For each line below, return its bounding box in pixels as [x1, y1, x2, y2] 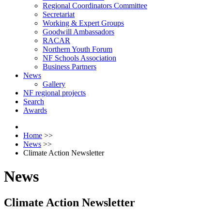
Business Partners [43, 62, 96, 71]
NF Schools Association [43, 54, 116, 62]
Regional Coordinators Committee [43, 1, 147, 10]
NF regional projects [23, 89, 86, 97]
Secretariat [43, 10, 75, 18]
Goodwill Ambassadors [43, 28, 114, 36]
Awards [23, 106, 47, 114]
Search [23, 97, 44, 106]
